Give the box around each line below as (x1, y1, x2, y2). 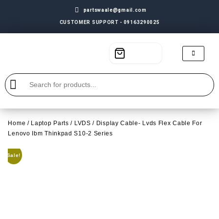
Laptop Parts (31, 119, 69, 127)
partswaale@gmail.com (83, 7, 147, 13)
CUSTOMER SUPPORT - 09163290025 (59, 20, 160, 25)
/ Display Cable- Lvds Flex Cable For (90, 119, 202, 127)
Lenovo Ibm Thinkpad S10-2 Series (8, 130, 113, 137)
